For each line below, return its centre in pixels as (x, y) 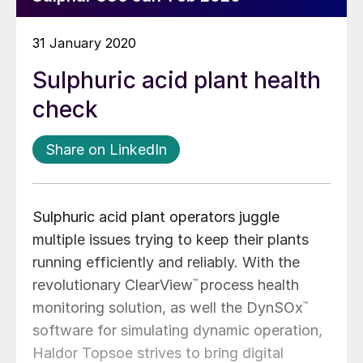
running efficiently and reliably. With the (166, 262)
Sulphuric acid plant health (177, 80)
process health (250, 285)
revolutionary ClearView (113, 285)
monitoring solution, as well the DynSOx (168, 307)
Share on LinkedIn (106, 149)
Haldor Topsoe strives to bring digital (158, 353)
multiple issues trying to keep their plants (171, 239)
